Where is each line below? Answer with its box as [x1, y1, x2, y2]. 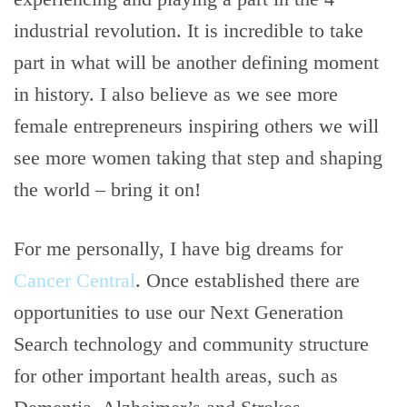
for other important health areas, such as [14, 364, 338, 387]
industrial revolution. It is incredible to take [14, 19, 363, 42]
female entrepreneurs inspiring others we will [14, 114, 379, 137]
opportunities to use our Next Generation [14, 301, 343, 323]
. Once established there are [135, 269, 360, 292]
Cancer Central [14, 269, 135, 292]
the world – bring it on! [14, 178, 201, 201]
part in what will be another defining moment [14, 51, 379, 74]
